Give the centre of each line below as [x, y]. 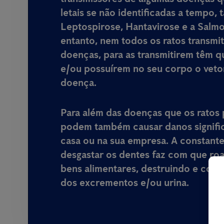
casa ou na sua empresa [113, 140]
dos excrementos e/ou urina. [125, 182]
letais [72, 12]
